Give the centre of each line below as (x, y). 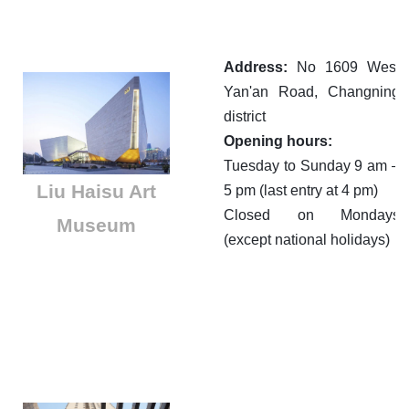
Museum (96, 225)
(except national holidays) (307, 240)
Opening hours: (278, 142)
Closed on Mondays (312, 215)
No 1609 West (344, 68)
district (245, 117)
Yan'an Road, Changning (312, 92)
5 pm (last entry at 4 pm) (301, 191)
